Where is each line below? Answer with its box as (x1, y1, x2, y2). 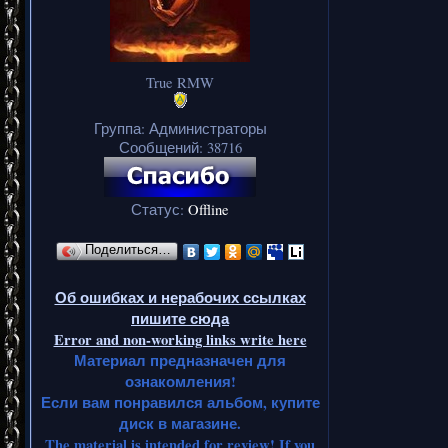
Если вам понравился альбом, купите (40, 391, 320, 413)
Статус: (131, 199, 188, 219)
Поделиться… (85, 242, 171, 257)
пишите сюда (131, 307, 229, 329)
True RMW (146, 72, 214, 92)
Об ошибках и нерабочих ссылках (54, 286, 306, 308)
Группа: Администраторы (93, 118, 267, 138)
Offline (188, 199, 229, 219)
